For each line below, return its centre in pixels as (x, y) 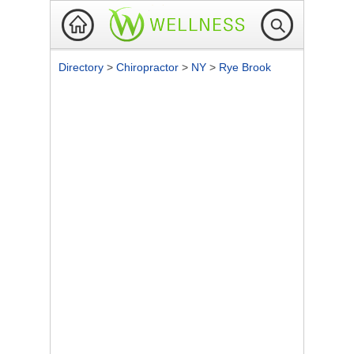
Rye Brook (245, 67)
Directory (83, 67)
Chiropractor (149, 67)
